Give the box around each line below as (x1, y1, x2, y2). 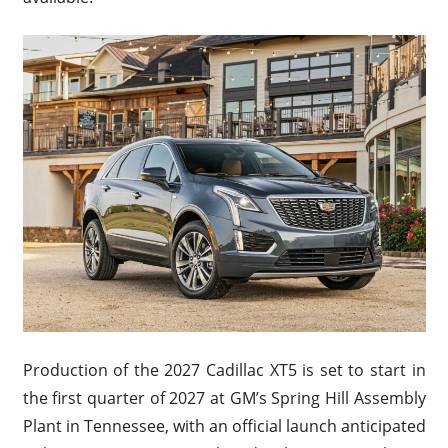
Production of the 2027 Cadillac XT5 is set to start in (22, 358, 426, 381)
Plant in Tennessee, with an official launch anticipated (22, 414, 426, 437)
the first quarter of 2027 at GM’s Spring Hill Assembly (22, 386, 426, 409)
